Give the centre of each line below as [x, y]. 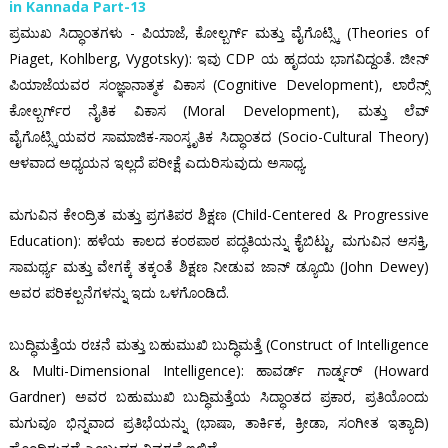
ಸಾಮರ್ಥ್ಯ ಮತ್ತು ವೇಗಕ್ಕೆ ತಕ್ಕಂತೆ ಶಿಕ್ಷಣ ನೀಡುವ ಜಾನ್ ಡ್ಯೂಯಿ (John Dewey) [219, 267]
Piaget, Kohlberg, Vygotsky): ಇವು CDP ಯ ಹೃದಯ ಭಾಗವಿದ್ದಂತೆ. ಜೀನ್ [219, 59]
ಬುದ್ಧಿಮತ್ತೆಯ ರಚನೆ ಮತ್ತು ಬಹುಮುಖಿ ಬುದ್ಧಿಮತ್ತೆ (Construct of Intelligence [219, 345]
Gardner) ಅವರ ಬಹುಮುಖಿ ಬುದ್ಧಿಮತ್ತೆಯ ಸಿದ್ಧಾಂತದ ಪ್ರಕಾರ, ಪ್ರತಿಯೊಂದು [219, 397]
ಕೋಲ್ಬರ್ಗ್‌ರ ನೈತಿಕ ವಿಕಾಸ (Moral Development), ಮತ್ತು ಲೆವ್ [219, 111]
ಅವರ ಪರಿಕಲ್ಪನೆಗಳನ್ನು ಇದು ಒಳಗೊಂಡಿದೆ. [118, 293]
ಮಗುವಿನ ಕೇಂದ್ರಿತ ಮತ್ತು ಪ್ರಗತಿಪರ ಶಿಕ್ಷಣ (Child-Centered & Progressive [219, 215]
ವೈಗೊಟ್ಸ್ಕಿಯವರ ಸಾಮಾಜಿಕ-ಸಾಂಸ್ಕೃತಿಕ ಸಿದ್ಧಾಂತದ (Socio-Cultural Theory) [219, 137]
